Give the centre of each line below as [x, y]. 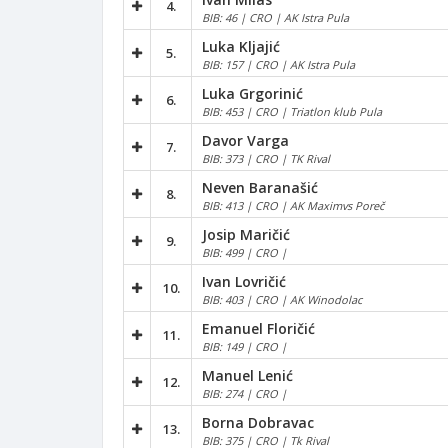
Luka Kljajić [241, 46]
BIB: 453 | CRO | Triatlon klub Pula [292, 111]
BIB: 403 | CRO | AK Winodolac [282, 299]
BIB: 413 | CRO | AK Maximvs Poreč [293, 205]
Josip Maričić [246, 234]
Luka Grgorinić [252, 93]
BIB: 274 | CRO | [244, 393]
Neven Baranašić [260, 187]
